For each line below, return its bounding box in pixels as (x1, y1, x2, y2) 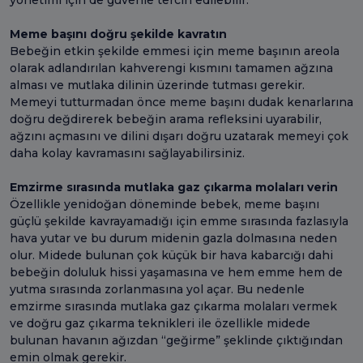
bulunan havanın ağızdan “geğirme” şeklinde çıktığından (10, 332, 343, 348)
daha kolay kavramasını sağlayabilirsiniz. (10, 145, 245, 160)
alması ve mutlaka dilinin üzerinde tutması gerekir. (10, 77, 305, 92)
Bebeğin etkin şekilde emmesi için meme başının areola (10, 43, 340, 58)
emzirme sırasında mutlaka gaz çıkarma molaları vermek (10, 298, 337, 314)
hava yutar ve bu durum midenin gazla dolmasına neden (10, 230, 337, 246)
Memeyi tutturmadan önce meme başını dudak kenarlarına (10, 94, 353, 109)
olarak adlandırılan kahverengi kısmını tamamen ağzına (10, 60, 333, 75)
